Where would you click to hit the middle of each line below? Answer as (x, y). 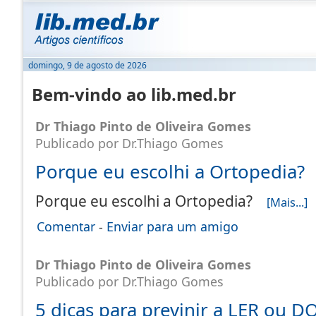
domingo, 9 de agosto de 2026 (87, 65)
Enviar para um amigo (172, 226)
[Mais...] (287, 202)
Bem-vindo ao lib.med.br (134, 95)
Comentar (66, 226)
